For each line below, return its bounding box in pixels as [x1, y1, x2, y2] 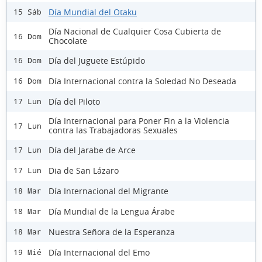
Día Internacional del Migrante [49, 185, 168, 196]
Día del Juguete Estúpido [49, 54, 145, 66]
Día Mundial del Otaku [49, 6, 137, 18]
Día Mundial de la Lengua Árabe [49, 205, 175, 217]
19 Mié [13, 248, 42, 257]
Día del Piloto [49, 95, 100, 107]
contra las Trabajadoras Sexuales [49, 125, 178, 136]
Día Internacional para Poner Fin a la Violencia [49, 115, 229, 127]
